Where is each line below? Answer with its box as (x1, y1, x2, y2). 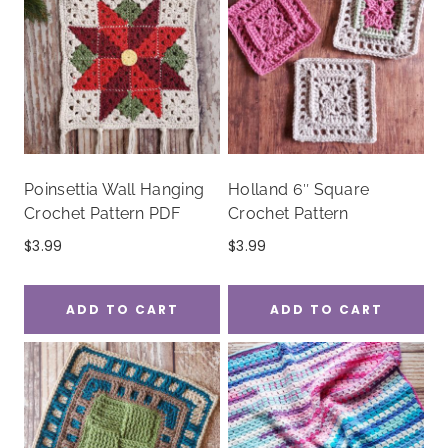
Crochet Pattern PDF (24, 203, 181, 223)
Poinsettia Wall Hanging (24, 179, 205, 199)
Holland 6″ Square (228, 179, 370, 199)
